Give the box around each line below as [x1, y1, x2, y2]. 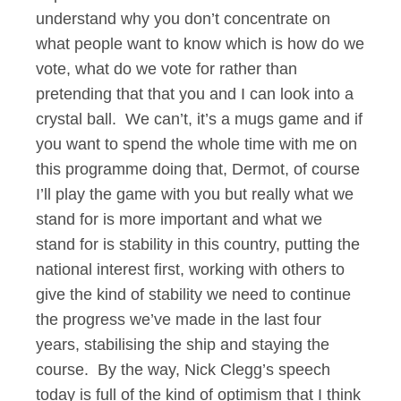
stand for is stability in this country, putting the [36, 235, 360, 253]
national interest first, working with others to [36, 260, 345, 278]
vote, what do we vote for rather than [36, 60, 297, 78]
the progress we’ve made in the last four [36, 311, 321, 328]
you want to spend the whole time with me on [36, 135, 357, 153]
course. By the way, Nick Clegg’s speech [36, 361, 330, 379]
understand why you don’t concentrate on [36, 10, 330, 28]
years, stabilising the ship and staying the [36, 336, 329, 354]
